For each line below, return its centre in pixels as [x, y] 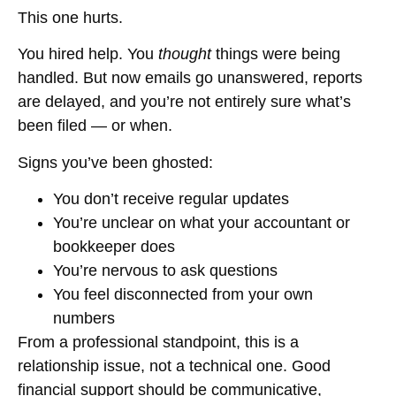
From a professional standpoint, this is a [158, 343]
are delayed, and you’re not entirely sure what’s [184, 102]
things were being [276, 54]
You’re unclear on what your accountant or [202, 223]
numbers [84, 319]
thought [185, 54]
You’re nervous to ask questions [165, 271]
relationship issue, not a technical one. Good [174, 366]
